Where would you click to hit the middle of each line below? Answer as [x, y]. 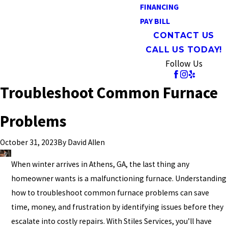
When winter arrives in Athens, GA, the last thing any [100, 164]
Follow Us [184, 64]
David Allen [86, 142]
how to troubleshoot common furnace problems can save [110, 193]
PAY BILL [155, 21]
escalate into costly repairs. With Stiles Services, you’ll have [111, 221]
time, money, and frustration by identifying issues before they [117, 207]
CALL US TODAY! [184, 50]
